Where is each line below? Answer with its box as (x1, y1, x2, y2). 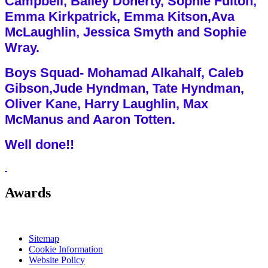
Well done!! (5, 136, 74, 152)
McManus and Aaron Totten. (5, 111, 175, 127)
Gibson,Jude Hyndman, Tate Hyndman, (5, 80, 244, 96)
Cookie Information (29, 243, 103, 254)
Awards (5, 184, 51, 200)
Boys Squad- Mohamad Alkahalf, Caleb (5, 65, 243, 80)
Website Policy (29, 254, 85, 265)
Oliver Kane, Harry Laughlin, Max (5, 96, 208, 111)
